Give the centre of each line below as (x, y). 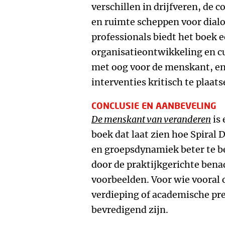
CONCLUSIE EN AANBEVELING (154, 105)
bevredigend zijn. (130, 210)
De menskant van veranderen (151, 119)
